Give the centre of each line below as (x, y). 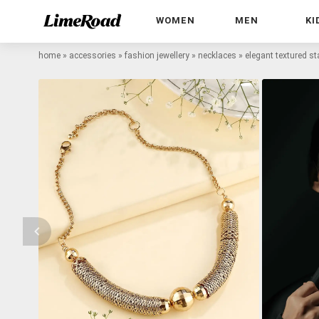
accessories (93, 55)
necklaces (217, 55)
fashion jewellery (157, 55)
